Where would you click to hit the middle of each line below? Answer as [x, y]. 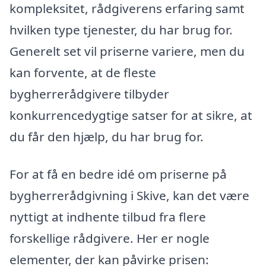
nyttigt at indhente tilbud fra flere [108, 217]
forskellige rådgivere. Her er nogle [110, 238]
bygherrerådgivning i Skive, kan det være [129, 196]
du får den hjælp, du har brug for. [107, 136]
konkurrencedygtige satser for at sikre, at [131, 115]
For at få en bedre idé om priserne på [118, 174]
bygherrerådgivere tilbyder [89, 94]
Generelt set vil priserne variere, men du [127, 51]
